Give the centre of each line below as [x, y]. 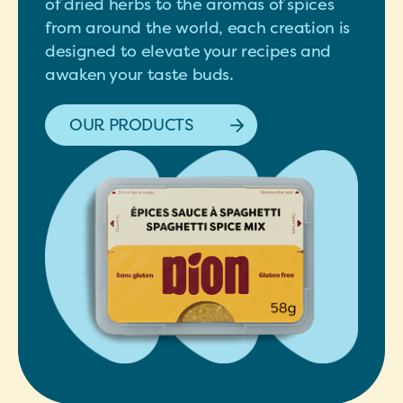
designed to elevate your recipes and [188, 51]
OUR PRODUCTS [131, 125]
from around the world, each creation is [197, 27]
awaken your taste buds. [139, 74]
